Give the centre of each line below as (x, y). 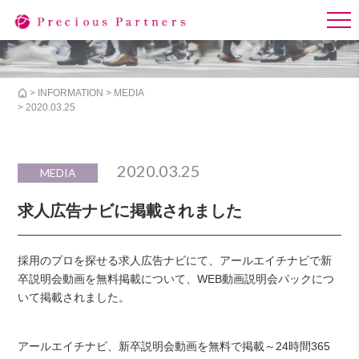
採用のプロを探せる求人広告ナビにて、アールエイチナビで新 (175, 260)
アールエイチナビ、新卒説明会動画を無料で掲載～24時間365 (174, 346)
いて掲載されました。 (74, 297)
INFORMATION (71, 93)
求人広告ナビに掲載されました (130, 210)
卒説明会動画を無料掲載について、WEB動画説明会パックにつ (176, 278)
